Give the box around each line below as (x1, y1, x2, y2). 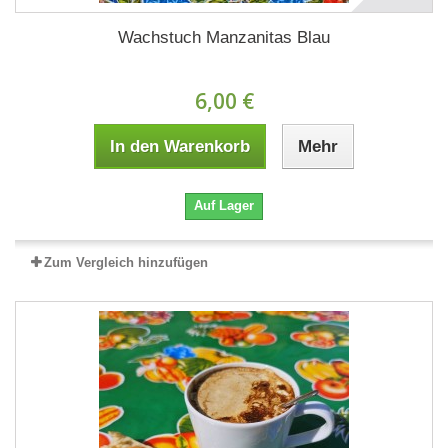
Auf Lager (194, 197, 254, 213)
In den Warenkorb (110, 136, 250, 156)
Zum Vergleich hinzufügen (44, 254, 208, 270)
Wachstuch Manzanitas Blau (118, 27, 330, 47)
